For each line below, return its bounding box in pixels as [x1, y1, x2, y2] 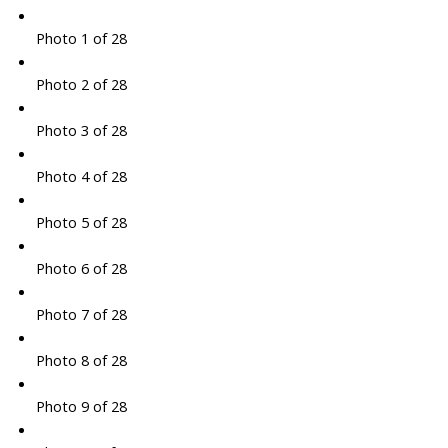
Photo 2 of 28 [35, 74, 127, 95]
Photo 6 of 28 [35, 258, 127, 279]
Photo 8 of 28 [35, 350, 127, 371]
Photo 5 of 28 [35, 212, 127, 233]
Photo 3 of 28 [35, 120, 127, 141]
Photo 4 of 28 [35, 166, 127, 187]
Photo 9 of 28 [35, 396, 127, 417]
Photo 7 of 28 [35, 304, 127, 325]
